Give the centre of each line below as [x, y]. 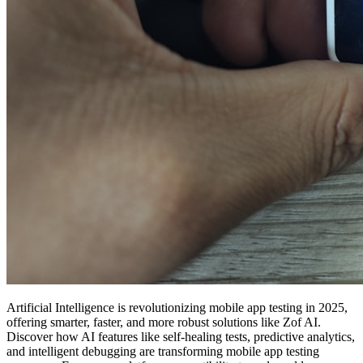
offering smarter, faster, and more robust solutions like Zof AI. [164, 322]
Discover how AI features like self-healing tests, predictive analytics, [181, 336]
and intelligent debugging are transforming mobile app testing [163, 351]
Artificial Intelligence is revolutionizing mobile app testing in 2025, [177, 307]
